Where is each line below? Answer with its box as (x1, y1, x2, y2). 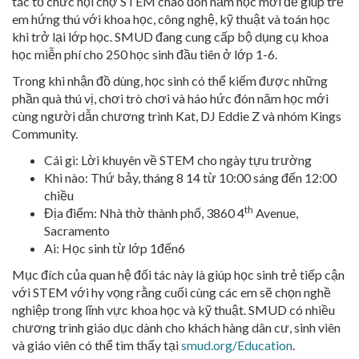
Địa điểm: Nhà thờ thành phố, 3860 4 (44, 205, 244, 220)
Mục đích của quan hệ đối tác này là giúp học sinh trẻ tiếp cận (12, 267, 345, 282)
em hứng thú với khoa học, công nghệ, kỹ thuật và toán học (12, 11, 330, 26)
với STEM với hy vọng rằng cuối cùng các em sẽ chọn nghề (12, 284, 331, 300)
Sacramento (44, 223, 110, 238)
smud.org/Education (181, 337, 292, 353)
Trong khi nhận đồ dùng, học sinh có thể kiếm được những (12, 73, 328, 88)
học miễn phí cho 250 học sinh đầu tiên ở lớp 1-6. (12, 46, 277, 62)
